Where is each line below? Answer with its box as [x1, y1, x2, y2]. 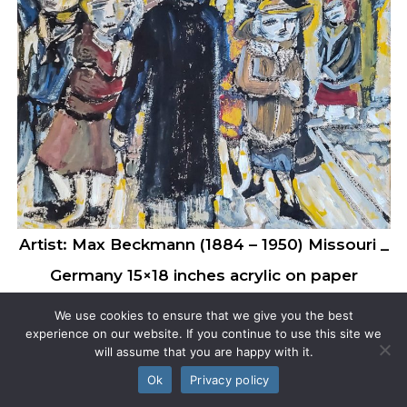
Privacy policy [190, 372, 270, 387]
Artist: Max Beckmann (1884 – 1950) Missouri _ [18, 235, 389, 254]
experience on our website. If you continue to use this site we [25, 326, 382, 341]
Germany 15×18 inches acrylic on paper [49, 266, 358, 285]
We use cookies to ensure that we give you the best [54, 308, 353, 323]
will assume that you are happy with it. [94, 344, 313, 359]
